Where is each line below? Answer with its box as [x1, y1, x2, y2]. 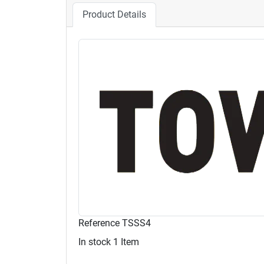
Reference [78, 217, 120, 229]
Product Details [82, 8, 146, 20]
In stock [78, 236, 111, 247]
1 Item [113, 236, 139, 247]
